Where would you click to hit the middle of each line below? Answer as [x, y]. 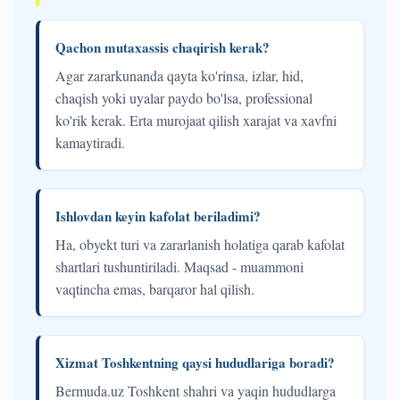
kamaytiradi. [90, 143]
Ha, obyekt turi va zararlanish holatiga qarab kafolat [200, 245]
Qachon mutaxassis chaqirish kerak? [162, 48]
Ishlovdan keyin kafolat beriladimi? [158, 217]
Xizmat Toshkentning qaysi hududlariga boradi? [195, 363]
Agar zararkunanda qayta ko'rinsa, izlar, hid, [179, 76]
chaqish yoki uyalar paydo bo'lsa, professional [184, 98]
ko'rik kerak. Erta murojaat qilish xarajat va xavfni [196, 121]
